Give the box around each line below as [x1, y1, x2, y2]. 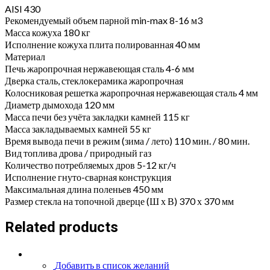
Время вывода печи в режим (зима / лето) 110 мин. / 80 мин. [5, 134, 250, 146]
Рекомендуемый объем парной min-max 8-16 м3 [5, 14, 202, 26]
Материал [5, 50, 45, 62]
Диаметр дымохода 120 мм [5, 98, 115, 110]
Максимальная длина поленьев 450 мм [5, 183, 163, 195]
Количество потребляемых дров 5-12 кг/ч [5, 159, 176, 171]
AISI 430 [5, 2, 40, 14]
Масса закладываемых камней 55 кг [5, 122, 151, 134]
